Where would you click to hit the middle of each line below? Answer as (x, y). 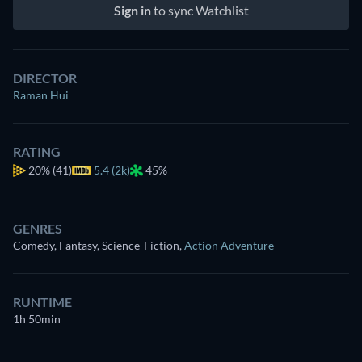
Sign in (132, 10)
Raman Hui (41, 95)
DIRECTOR (45, 78)
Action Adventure (229, 245)
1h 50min (37, 318)
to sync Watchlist (200, 10)
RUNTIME (42, 301)
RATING (37, 151)
